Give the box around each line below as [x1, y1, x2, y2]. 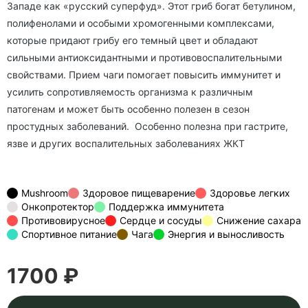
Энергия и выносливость [168, 228, 285, 240]
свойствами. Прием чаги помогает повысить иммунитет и [7, 69, 280, 80]
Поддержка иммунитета [109, 201, 224, 212]
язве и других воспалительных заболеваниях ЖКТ [7, 137, 245, 149]
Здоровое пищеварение [82, 187, 195, 199]
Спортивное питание [21, 228, 117, 240]
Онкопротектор [21, 201, 94, 212]
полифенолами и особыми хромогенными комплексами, [7, 17, 274, 29]
